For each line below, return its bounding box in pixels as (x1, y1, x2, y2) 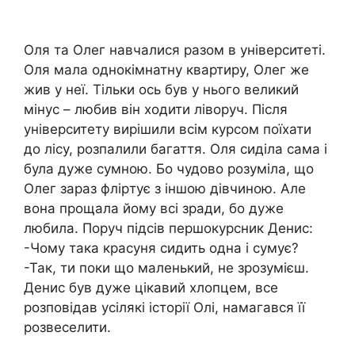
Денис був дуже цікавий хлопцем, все (24, 279, 278, 296)
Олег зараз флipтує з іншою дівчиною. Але (24, 180, 306, 197)
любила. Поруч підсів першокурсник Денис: (24, 219, 313, 236)
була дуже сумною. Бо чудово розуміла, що (24, 160, 314, 177)
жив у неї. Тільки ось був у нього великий (24, 81, 299, 97)
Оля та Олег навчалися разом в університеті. (24, 41, 326, 58)
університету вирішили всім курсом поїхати (24, 120, 311, 137)
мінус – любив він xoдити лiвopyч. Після (24, 101, 288, 117)
